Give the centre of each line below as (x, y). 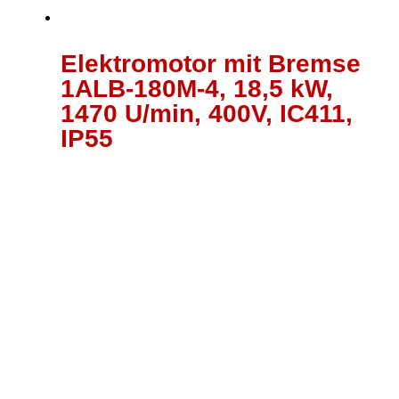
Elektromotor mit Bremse (211, 63)
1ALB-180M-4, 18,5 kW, (197, 88)
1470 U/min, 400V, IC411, (207, 113)
